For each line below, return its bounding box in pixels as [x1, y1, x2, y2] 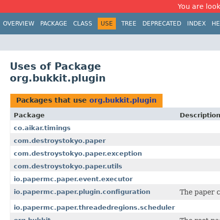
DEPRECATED [142, 20, 181, 27]
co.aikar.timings [14, 124, 71, 132]
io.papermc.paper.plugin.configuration [14, 188, 150, 195]
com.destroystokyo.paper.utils [14, 162, 122, 170]
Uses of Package [10, 60, 101, 72]
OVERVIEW [3, 20, 34, 27]
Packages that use [16, 96, 89, 104]
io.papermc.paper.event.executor [14, 175, 133, 183]
